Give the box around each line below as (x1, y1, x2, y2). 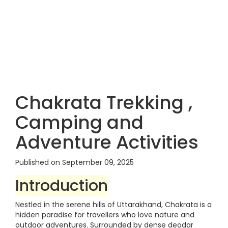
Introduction (15, 175, 108, 196)
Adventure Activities (15, 129, 198, 155)
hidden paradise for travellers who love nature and (15, 210, 194, 220)
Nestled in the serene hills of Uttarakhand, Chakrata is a (15, 199, 212, 210)
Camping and (15, 109, 144, 135)
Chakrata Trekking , (15, 90, 192, 116)
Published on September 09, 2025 (15, 157, 134, 167)
